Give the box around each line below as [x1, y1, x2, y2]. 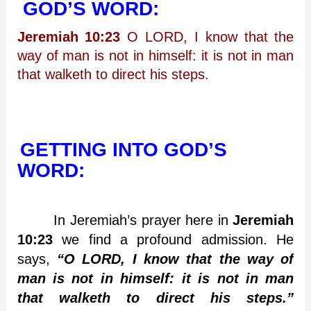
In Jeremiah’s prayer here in [17, 212, 233, 228]
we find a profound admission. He [52, 231, 294, 247]
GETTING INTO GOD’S [19, 139, 227, 161]
